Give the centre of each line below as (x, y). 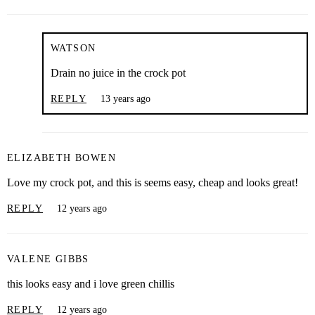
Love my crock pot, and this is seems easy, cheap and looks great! (153, 182)
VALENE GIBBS (48, 259)
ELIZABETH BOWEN (62, 157)
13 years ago (126, 98)
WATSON (73, 48)
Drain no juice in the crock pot (118, 72)
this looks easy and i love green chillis (91, 283)
